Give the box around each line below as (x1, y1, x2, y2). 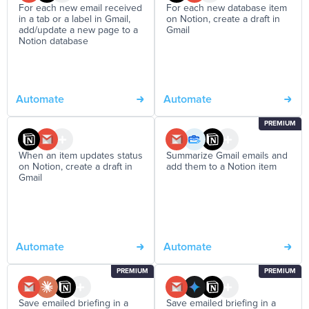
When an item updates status (19, 151, 143, 161)
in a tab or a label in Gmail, (19, 14, 130, 24)
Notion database (19, 37, 88, 46)
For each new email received (19, 3, 142, 13)
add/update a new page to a (19, 26, 138, 35)
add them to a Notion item (166, 162, 277, 172)
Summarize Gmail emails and (166, 151, 288, 161)
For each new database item (166, 3, 287, 13)
